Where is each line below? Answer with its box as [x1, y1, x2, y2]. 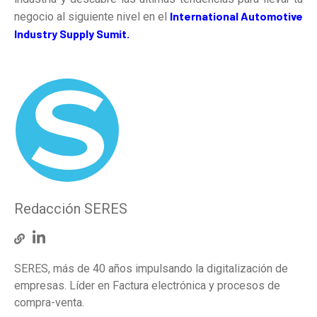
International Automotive [170, 9, 303, 23]
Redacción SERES [14, 200, 127, 218]
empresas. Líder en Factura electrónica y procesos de [14, 278, 280, 292]
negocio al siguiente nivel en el [14, 10, 170, 24]
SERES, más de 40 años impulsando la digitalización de [14, 261, 288, 275]
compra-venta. [14, 295, 84, 309]
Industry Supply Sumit [14, 27, 127, 41]
